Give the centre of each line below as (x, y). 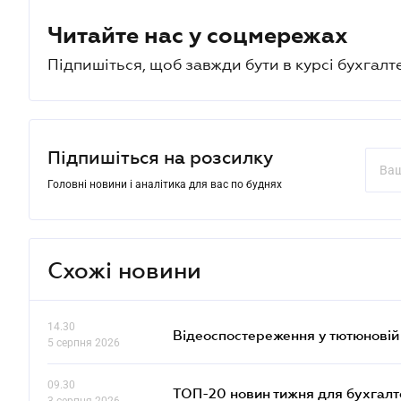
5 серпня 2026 (84, 343)
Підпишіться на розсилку (160, 158)
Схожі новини (124, 269)
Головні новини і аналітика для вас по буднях (165, 184)
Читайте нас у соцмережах (198, 35)
